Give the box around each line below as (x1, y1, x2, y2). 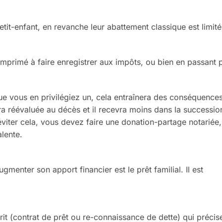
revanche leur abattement (54, 22, 151, 32)
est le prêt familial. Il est (114, 164, 203, 174)
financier (80, 164, 112, 174)
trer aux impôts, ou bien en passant (84, 57, 219, 67)
